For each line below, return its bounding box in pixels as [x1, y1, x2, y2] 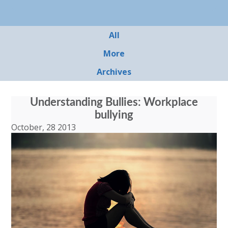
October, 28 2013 [11, 122, 76, 133]
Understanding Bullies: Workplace [30, 97, 198, 108]
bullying [94, 109, 133, 121]
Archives [97, 66, 131, 77]
